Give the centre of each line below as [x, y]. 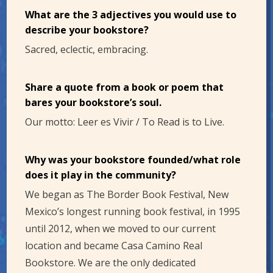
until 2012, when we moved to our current [121, 229]
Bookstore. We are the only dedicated [111, 263]
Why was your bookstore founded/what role [133, 160]
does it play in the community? [101, 175]
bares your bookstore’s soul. [94, 103]
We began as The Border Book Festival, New [127, 195]
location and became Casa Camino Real [114, 246]
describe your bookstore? [87, 30]
